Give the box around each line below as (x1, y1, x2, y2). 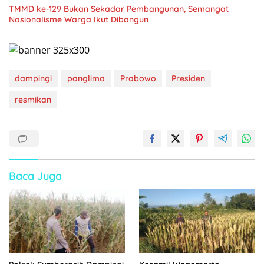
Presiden (171, 73, 205, 84)
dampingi (15, 73, 52, 84)
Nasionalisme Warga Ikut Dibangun (9, 14, 148, 25)
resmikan (15, 94, 51, 105)
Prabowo (120, 73, 156, 84)
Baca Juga (9, 169, 62, 183)
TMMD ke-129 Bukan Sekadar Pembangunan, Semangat (9, 3, 229, 14)
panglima (67, 73, 105, 84)
